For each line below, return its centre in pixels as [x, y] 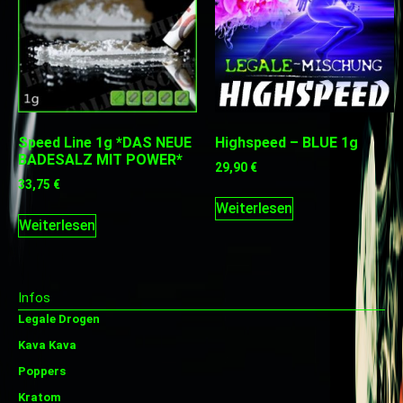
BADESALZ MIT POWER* [100, 160]
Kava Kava [47, 345]
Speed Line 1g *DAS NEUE [105, 143]
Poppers [42, 372]
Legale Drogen [59, 319]
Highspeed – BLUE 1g [287, 143]
